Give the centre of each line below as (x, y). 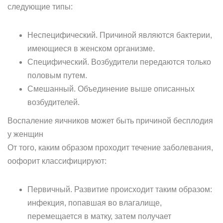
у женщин (25, 134)
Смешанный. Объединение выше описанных (111, 89)
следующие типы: (40, 7)
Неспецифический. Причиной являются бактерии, (120, 35)
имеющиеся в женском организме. (91, 49)
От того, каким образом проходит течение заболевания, (110, 148)
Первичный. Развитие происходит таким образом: (120, 189)
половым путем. (57, 75)
